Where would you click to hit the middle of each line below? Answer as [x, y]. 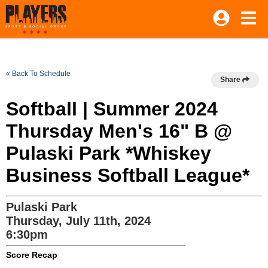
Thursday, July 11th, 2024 [78, 221]
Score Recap [32, 255]
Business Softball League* [128, 175]
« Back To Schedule [38, 74]
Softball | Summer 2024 [112, 109]
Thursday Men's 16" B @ [119, 131]
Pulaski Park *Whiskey [109, 153]
